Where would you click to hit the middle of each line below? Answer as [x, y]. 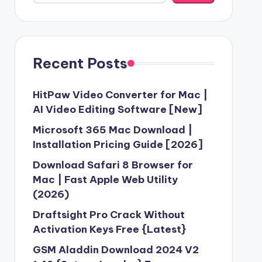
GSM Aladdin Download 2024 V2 [116, 250]
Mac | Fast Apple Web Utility [105, 180]
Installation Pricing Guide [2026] [118, 144]
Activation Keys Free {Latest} [109, 229]
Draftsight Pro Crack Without [108, 215]
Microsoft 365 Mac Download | [112, 130]
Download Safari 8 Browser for [113, 165]
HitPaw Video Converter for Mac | [120, 95]
